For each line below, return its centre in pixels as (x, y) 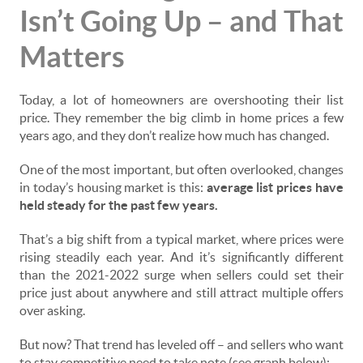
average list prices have (275, 188)
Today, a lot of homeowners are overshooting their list (181, 100)
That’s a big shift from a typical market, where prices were (181, 239)
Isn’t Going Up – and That (181, 21)
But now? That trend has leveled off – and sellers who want (181, 345)
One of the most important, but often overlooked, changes (181, 170)
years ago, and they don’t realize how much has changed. (174, 136)
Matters (72, 57)
